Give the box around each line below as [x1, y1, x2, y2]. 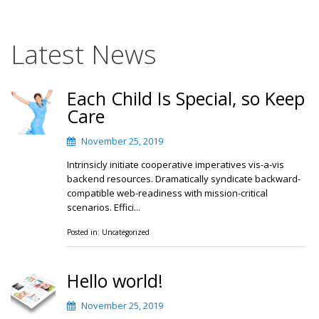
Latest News [11, 36, 157, 72]
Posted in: [67, 227, 103, 237]
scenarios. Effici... [67, 201, 141, 214]
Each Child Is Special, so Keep [67, 86, 305, 110]
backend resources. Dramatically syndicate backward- [67, 172, 301, 185]
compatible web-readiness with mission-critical [67, 187, 268, 199]
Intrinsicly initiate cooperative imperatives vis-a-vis [67, 158, 285, 171]
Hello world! [67, 268, 164, 293]
